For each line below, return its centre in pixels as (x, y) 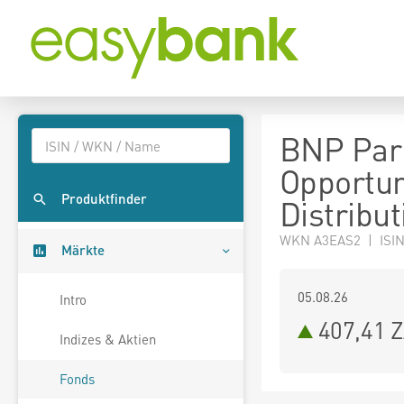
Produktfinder (104, 199)
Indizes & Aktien (108, 340)
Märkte (83, 250)
